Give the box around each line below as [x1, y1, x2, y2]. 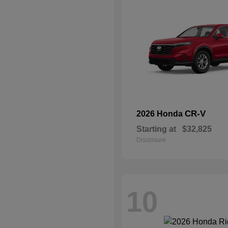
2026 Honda [136, 109, 185, 118]
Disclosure [136, 136, 166, 144]
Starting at [136, 125, 176, 133]
